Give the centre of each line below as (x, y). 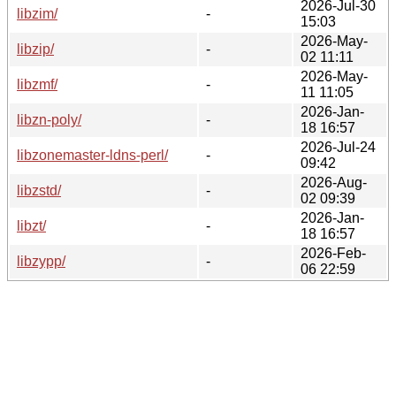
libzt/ (31, 225)
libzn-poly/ (49, 119)
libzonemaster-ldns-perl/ (92, 155)
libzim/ (37, 13)
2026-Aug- (334, 182)
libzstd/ (39, 190)
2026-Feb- (333, 253)
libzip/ (35, 49)
